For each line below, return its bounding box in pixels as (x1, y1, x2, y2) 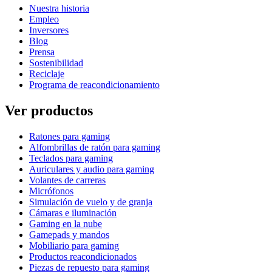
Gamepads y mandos (29, 229, 109, 240)
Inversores (29, 24, 69, 35)
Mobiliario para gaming (29, 240, 119, 251)
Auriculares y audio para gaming (29, 163, 154, 174)
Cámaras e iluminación (29, 207, 117, 218)
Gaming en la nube (29, 218, 102, 229)
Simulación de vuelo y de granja (29, 196, 152, 207)
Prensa (29, 46, 55, 57)
